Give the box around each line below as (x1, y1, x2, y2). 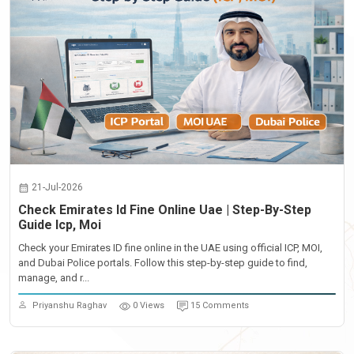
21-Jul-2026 (32, 182, 83, 193)
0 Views (133, 300, 164, 311)
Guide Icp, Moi (18, 217, 101, 232)
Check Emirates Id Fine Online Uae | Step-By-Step (18, 202, 311, 217)
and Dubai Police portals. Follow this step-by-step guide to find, (18, 257, 307, 269)
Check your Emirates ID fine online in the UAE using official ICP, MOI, (18, 242, 322, 254)
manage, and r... (18, 272, 89, 284)
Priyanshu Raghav (32, 300, 107, 311)
